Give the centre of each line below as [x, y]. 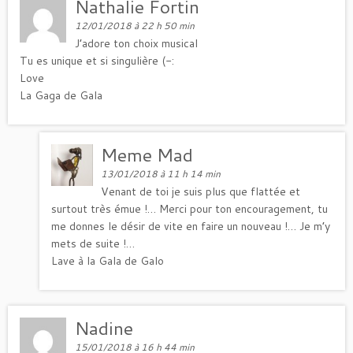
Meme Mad [147, 154]
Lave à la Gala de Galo [108, 260]
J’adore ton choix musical [137, 43]
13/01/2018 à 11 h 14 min [161, 173]
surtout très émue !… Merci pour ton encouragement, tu [190, 208]
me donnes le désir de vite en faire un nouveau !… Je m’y [191, 226]
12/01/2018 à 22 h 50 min [135, 25]
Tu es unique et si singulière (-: [97, 60]
